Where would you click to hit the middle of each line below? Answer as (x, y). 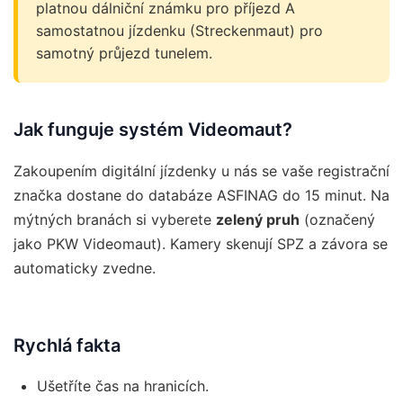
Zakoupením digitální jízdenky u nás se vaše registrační (201, 171)
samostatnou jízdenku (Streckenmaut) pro (179, 31)
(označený (337, 220)
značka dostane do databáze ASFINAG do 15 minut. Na (201, 196)
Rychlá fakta (67, 346)
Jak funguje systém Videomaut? (153, 130)
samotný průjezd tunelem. (124, 54)
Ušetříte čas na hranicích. (123, 386)
